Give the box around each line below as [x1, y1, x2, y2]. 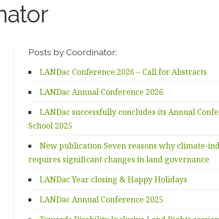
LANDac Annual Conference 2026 [39, 87, 163, 98]
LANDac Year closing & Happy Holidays [39, 174, 187, 185]
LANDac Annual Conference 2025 [39, 194, 163, 205]
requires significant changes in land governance [28, 154, 209, 165]
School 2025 [28, 120, 72, 131]
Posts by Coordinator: [28, 47, 117, 58]
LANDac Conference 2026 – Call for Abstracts [39, 66, 207, 78]
